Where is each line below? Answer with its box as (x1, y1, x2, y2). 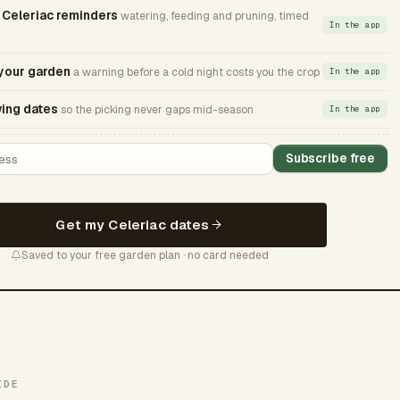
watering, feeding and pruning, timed (121, 8, 309, 23)
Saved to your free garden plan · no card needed (21, 247, 269, 262)
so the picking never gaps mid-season (61, 102, 254, 117)
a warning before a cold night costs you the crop (73, 64, 320, 79)
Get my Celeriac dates (55, 215, 210, 233)
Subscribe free (285, 150, 375, 167)
